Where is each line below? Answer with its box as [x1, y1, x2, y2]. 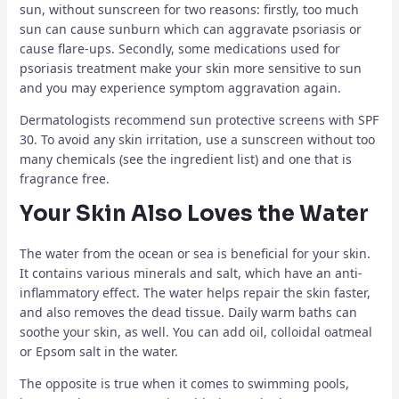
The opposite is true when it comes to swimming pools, [19, 375, 349, 393]
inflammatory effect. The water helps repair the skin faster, [19, 284, 370, 302]
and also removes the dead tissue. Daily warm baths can [19, 304, 357, 322]
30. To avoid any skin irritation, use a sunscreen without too [19, 131, 375, 149]
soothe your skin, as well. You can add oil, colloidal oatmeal [19, 323, 372, 341]
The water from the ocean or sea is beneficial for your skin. [19, 245, 370, 263]
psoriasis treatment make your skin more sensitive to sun [19, 60, 362, 77]
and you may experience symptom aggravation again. [19, 79, 341, 97]
